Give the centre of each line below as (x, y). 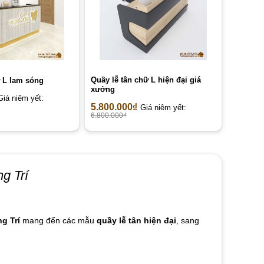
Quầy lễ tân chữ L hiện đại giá (146, 80)
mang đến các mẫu (58, 221)
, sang (187, 221)
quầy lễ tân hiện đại (136, 221)
